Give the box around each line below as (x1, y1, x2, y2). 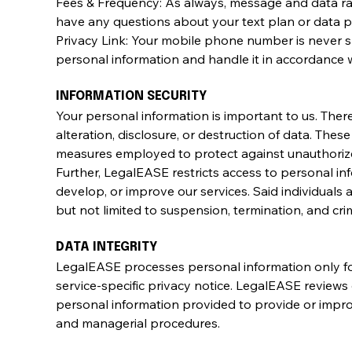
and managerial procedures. (56, 314, 220, 331)
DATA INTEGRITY (56, 240, 157, 254)
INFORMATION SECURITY (56, 89, 207, 103)
